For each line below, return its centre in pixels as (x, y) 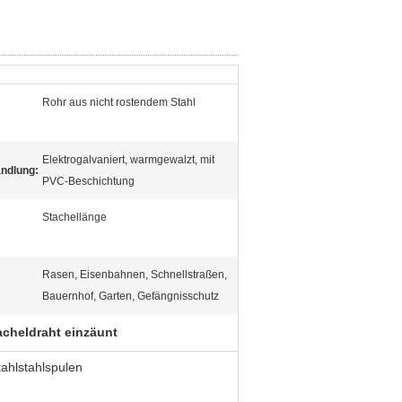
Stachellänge (74, 217)
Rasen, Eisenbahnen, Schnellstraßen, (135, 275)
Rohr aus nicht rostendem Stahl (119, 102)
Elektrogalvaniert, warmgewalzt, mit (128, 160)
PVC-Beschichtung (88, 181)
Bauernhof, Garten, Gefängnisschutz (131, 296)
